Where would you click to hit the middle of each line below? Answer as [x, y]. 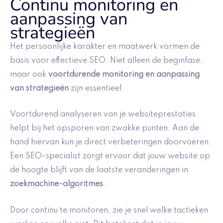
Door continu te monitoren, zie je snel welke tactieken [109, 210]
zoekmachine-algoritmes [56, 184]
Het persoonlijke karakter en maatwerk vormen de [105, 47]
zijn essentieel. [96, 88]
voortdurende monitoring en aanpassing [124, 74]
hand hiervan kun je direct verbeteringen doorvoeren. [111, 143]
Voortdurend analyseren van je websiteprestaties [103, 115]
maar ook [29, 74]
